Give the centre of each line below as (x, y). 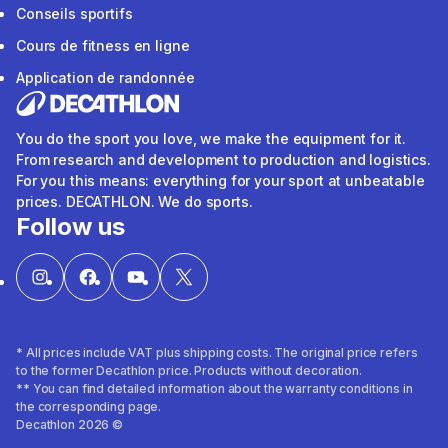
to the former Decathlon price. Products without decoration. (189, 370)
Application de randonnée (105, 78)
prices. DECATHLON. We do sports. (134, 202)
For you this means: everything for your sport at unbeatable (220, 181)
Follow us (70, 227)
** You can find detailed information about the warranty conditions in (214, 388)
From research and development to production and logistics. (223, 160)
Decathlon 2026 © (70, 424)
